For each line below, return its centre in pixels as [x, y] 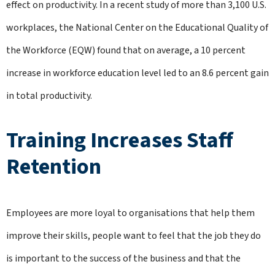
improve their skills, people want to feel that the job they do [134, 236]
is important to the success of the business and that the [123, 258]
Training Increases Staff [120, 140]
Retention [54, 167]
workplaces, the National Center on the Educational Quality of [137, 28]
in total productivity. [49, 96]
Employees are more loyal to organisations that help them [130, 213]
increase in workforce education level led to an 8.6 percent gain [137, 73]
